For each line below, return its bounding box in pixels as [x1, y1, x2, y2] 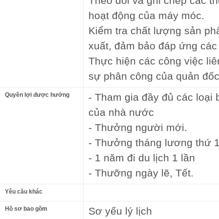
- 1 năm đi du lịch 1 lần [88, 152, 195, 163]
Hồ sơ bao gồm [5, 205, 47, 212]
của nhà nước [88, 107, 154, 118]
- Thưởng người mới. [88, 122, 187, 133]
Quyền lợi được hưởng [5, 91, 69, 98]
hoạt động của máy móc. [88, 10, 204, 21]
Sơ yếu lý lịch [88, 205, 152, 217]
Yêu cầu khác [5, 188, 43, 195]
